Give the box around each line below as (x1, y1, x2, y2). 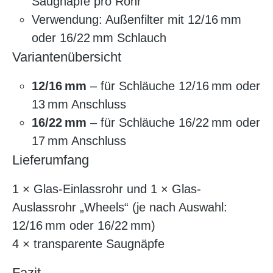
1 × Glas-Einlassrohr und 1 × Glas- (12, 182, 201, 196)
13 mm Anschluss (32, 97, 126, 112)
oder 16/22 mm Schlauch (32, 31, 166, 45)
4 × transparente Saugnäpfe (12, 237, 165, 251)
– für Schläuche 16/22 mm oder (87, 116, 260, 130)
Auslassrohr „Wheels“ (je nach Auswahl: (12, 200, 227, 214)
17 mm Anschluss (32, 134, 126, 148)
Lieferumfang (12, 152, 89, 168)
